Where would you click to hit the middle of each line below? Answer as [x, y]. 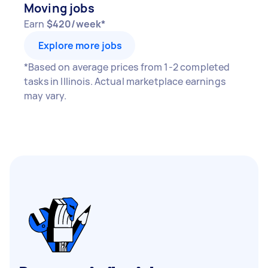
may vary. [45, 96]
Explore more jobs [80, 45]
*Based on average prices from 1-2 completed [127, 67]
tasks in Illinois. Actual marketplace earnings [125, 81]
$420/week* [76, 24]
